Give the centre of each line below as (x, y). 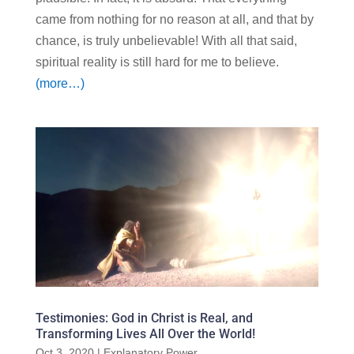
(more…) (60, 83)
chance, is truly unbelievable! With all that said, (166, 40)
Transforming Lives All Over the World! (145, 333)
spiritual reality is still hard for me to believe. (157, 62)
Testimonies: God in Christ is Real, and (144, 318)
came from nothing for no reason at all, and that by (174, 19)
